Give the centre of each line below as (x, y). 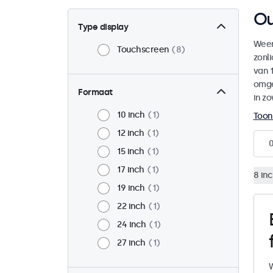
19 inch (131, 188)
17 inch (131, 170)
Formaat (95, 93)
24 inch (132, 225)
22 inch (131, 207)
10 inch (131, 115)
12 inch (131, 133)
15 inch (131, 152)
